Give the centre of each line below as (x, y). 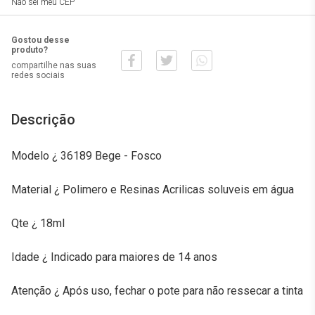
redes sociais (38, 75)
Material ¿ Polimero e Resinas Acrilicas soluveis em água (153, 189)
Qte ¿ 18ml (38, 223)
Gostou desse (40, 40)
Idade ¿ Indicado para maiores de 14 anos (114, 257)
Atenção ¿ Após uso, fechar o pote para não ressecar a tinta (157, 291)
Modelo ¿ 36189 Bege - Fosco (86, 156)
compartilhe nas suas (54, 65)
